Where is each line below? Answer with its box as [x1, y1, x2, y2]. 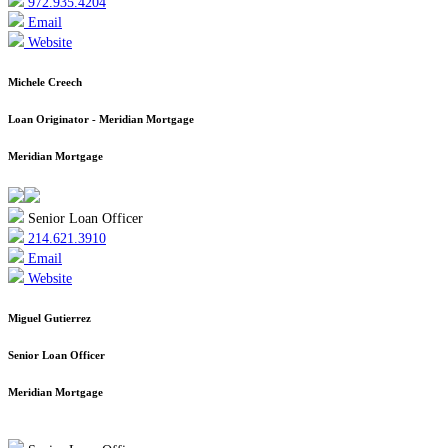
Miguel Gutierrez [8, 312, 91, 325]
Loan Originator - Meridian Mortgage [8, 113, 194, 126]
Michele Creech [8, 76, 82, 89]
